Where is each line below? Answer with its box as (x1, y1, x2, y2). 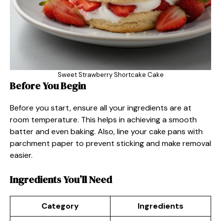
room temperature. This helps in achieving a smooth (10, 114, 197, 125)
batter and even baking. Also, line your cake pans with (10, 126, 203, 137)
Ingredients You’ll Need (10, 172, 112, 186)
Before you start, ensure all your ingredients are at (10, 102, 191, 113)
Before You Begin (10, 78, 86, 93)
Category (41, 200, 79, 211)
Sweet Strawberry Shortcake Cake (57, 70, 164, 79)
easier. (10, 149, 33, 160)
